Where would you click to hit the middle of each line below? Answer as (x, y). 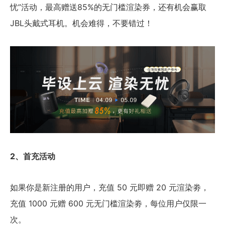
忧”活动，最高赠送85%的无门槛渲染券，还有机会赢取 (108, 7)
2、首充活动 (33, 156)
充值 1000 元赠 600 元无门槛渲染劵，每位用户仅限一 (108, 204)
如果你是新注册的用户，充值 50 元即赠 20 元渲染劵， (109, 188)
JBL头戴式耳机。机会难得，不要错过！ (81, 23)
